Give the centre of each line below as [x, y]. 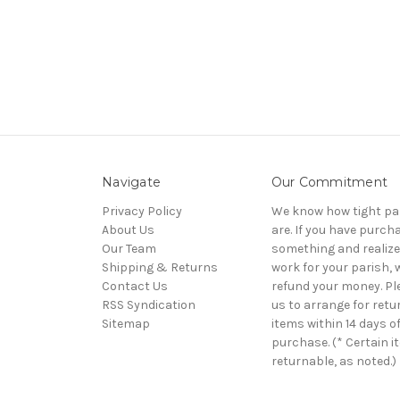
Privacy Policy [142, 211]
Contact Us [135, 286]
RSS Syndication [149, 304]
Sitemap [126, 323]
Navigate [131, 182]
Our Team [129, 248]
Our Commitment [329, 182]
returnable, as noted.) [333, 361]
